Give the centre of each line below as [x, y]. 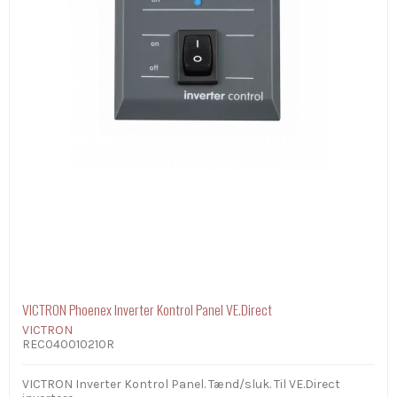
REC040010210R [68, 344]
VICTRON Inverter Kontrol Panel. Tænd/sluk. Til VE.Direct [181, 384]
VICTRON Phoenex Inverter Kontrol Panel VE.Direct [147, 309]
